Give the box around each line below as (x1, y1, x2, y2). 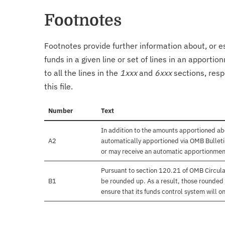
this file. (44, 81, 73, 92)
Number (48, 106, 73, 116)
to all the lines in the (44, 68, 120, 78)
